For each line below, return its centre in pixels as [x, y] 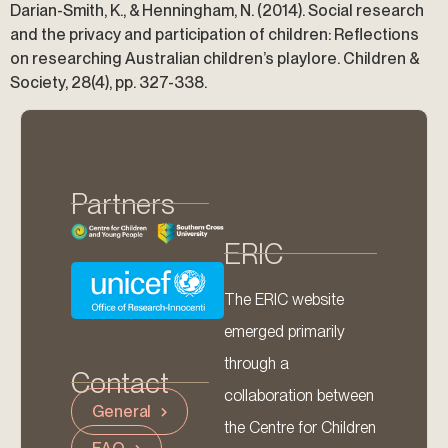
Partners [123, 204]
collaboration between [299, 396]
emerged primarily [284, 332]
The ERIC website [284, 300]
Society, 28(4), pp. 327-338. [108, 82]
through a [256, 364]
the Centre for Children [300, 428]
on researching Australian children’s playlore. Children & [214, 58]
